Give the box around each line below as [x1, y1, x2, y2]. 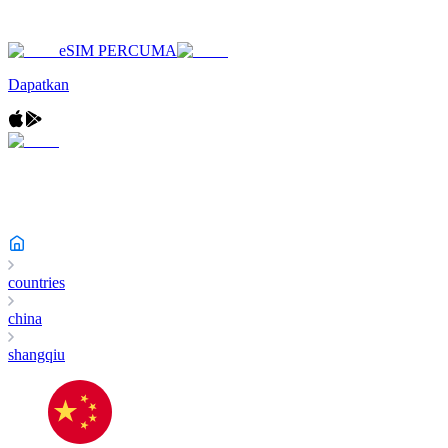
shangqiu [8, 346, 65, 363]
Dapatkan [8, 76, 69, 93]
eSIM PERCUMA [59, 42, 177, 59]
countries [8, 274, 65, 291]
